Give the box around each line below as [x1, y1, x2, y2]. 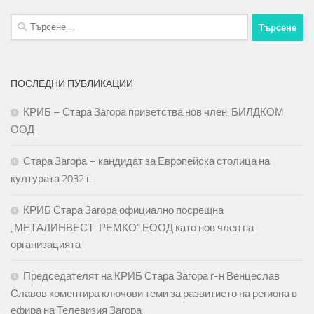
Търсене [10, 15, 50, 29]
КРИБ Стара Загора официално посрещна [23, 204, 224, 217]
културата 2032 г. [11, 172, 92, 186]
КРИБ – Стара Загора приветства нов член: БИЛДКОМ [23, 106, 284, 119]
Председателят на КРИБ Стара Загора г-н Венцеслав [23, 270, 280, 283]
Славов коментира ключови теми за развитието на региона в [11, 287, 297, 301]
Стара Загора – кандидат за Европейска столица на [23, 155, 270, 168]
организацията [11, 238, 81, 252]
